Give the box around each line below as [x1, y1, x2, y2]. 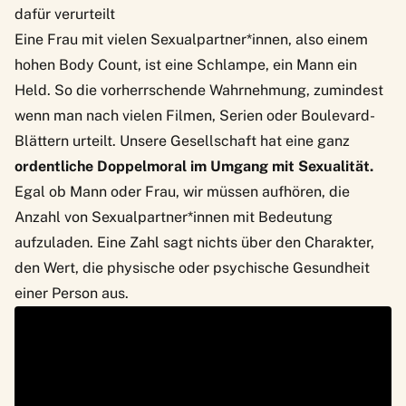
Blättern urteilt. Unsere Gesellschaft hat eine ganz [14, 131, 350, 150]
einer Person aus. [14, 284, 129, 302]
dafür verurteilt [14, 5, 115, 23]
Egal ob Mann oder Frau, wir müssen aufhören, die [14, 182, 350, 200]
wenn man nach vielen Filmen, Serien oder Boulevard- [14, 106, 375, 124]
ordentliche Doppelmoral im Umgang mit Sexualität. [14, 157, 373, 175]
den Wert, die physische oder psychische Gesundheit [14, 258, 370, 276]
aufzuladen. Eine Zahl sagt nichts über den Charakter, [14, 233, 374, 251]
